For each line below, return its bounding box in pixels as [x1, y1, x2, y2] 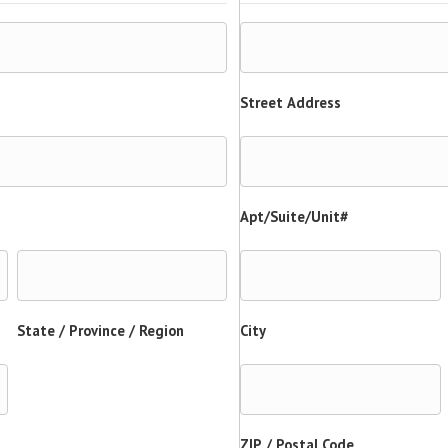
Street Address [239, 93, 341, 112]
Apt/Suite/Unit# [239, 207, 348, 226]
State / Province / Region [16, 321, 184, 340]
